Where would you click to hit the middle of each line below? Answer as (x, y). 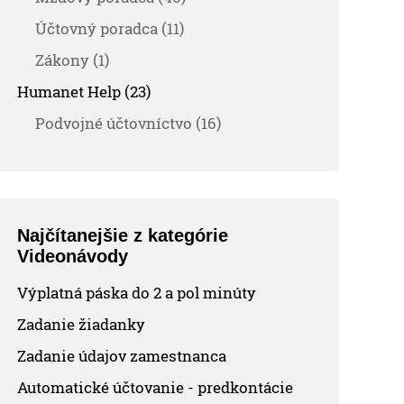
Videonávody (73, 256)
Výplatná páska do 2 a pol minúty (137, 292)
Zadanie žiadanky (82, 324)
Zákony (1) (73, 60)
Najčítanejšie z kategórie (123, 235)
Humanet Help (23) (84, 91)
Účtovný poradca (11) (110, 28)
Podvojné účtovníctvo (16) (129, 123)
